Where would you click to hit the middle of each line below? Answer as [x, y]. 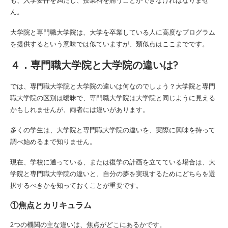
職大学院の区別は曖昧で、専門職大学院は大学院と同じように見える [113, 97]
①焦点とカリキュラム [51, 205]
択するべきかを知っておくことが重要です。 [76, 185]
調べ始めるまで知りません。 [53, 141]
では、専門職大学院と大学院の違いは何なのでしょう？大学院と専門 [113, 86]
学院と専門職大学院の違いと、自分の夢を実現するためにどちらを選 [113, 173]
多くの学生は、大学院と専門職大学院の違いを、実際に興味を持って [113, 130]
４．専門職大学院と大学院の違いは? [94, 65]
